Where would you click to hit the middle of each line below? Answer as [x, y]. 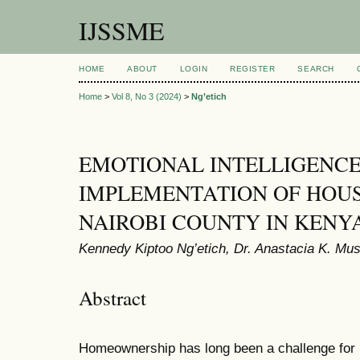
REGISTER [253, 69]
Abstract [112, 297]
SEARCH [316, 69]
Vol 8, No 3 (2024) [147, 97]
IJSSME [122, 30]
